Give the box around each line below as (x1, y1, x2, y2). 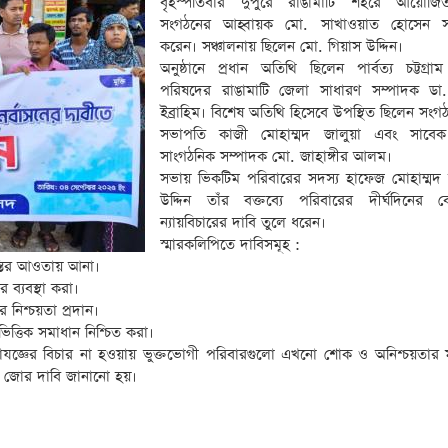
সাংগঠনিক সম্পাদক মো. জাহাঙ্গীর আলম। (160, 146, 392, 167)
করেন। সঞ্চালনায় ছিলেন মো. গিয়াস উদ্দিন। (160, 36, 403, 57)
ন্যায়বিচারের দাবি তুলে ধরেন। (160, 212, 326, 233)
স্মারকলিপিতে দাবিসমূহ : (160, 234, 300, 255)
